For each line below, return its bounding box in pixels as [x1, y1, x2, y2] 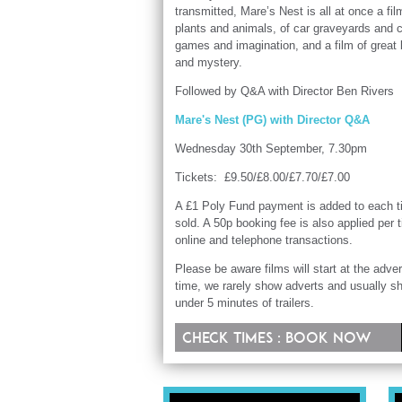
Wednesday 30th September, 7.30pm [174, 141, 367, 155]
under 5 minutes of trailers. [174, 295, 318, 310]
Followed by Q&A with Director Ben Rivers [174, 83, 394, 98]
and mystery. [174, 55, 246, 69]
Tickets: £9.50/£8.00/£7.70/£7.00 [174, 170, 350, 184]
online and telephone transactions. [174, 232, 353, 247]
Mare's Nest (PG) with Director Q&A [174, 112, 373, 127]
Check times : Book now [181, 328, 371, 346]
